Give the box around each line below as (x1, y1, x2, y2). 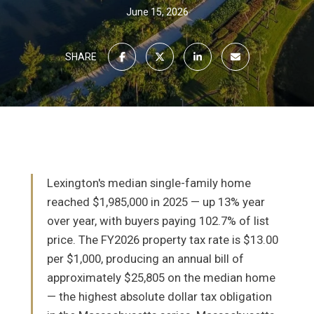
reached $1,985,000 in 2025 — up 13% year (47, 195, 265, 209)
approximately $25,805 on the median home (47, 271, 275, 285)
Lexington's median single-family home (47, 176, 251, 190)
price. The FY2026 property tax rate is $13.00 (47, 233, 278, 247)
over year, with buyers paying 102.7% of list (47, 214, 269, 228)
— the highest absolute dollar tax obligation (47, 289, 272, 303)
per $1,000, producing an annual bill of (47, 252, 244, 266)
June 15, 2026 (125, 6, 189, 18)
